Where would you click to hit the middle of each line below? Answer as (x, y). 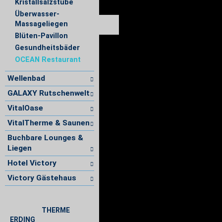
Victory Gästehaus (42, 178)
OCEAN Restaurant (48, 60)
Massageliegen (41, 24)
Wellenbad (26, 78)
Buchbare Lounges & (45, 138)
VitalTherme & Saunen (49, 123)
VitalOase (25, 108)
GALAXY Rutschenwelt (49, 93)
